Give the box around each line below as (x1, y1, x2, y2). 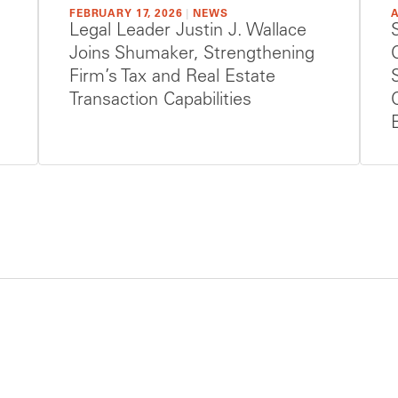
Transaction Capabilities (69, 92, 251, 111)
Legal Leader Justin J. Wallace (69, 23, 306, 42)
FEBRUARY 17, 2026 (69, 9, 183, 20)
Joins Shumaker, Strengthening (69, 46, 314, 65)
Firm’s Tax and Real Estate (69, 69, 275, 88)
